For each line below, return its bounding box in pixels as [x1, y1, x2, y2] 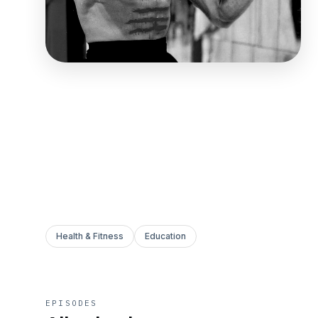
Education [145, 230, 186, 241]
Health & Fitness [56, 230, 124, 241]
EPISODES [45, 297, 98, 308]
